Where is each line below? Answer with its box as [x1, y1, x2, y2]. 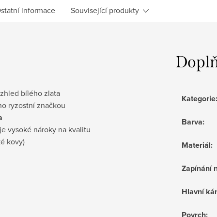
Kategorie [182, 93, 216, 104]
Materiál [182, 139, 211, 151]
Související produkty [71, 4, 139, 15]
